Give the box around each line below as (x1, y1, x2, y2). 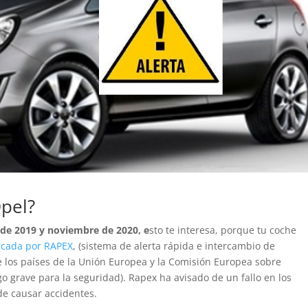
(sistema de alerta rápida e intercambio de (78, 239, 276, 252)
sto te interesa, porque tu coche (149, 223, 297, 236)
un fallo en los (226, 270, 292, 284)
